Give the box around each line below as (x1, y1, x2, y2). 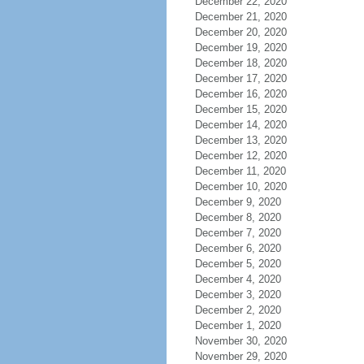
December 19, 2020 (194, 41, 287, 54)
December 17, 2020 (194, 72, 287, 84)
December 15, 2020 (194, 103, 287, 115)
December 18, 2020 (194, 57, 287, 69)
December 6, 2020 (194, 242, 281, 254)
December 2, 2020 (194, 304, 281, 316)
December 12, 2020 (194, 149, 287, 162)
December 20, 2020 (194, 26, 287, 38)
